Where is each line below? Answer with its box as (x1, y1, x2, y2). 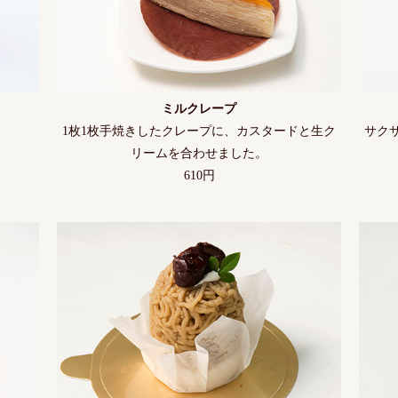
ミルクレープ (162, 102, 236, 116)
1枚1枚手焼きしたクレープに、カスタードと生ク (62, 124, 336, 139)
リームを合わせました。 (131, 147, 267, 161)
